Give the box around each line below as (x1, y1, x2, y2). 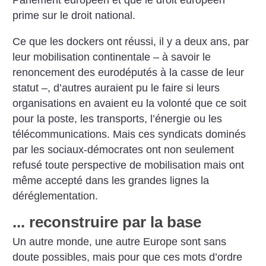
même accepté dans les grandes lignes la (12, 174, 210, 186)
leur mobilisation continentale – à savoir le (12, 50, 211, 63)
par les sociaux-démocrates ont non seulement (12, 143, 235, 156)
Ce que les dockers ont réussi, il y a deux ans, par (12, 35, 249, 47)
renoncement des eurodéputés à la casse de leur (12, 66, 245, 78)
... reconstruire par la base (12, 213, 202, 231)
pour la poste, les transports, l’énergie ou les (12, 112, 223, 125)
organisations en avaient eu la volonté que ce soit (12, 97, 247, 109)
